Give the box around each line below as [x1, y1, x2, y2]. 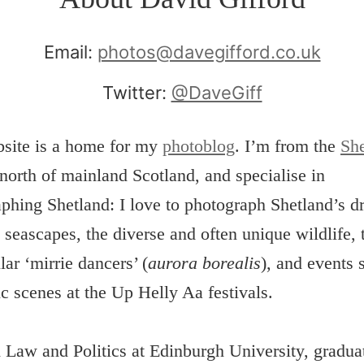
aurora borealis [148, 253, 261, 273]
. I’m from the [235, 136, 340, 156]
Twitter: [102, 82, 167, 103]
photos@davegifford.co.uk [97, 41, 321, 63]
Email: [43, 41, 93, 63]
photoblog [162, 136, 235, 156]
